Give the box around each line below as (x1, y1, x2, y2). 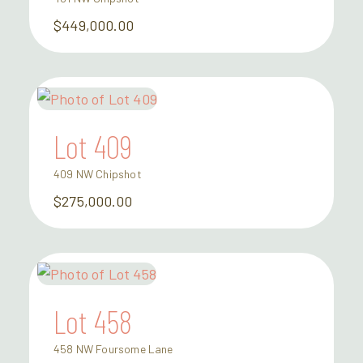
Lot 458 (53, 301, 133, 341)
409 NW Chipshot (53, 166, 142, 181)
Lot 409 (53, 126, 133, 165)
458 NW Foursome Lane (53, 342, 173, 357)
